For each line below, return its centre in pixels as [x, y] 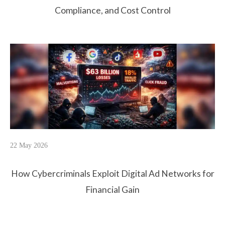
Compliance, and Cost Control [113, 11]
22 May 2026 [29, 146]
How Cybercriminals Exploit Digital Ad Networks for [113, 174]
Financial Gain [113, 190]
